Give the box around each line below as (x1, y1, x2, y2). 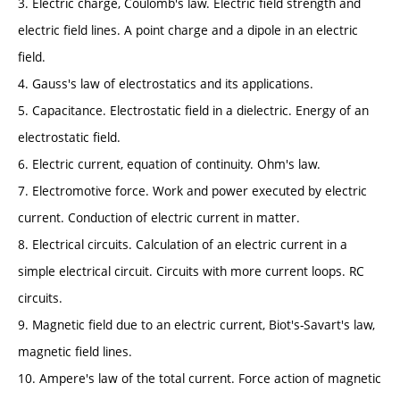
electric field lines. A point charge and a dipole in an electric (18, 21, 358, 39)
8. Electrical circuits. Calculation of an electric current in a (18, 236, 347, 254)
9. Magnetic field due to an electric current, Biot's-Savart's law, (18, 316, 375, 334)
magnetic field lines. (18, 343, 132, 361)
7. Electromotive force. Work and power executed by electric (18, 182, 367, 200)
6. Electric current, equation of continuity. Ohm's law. (18, 155, 321, 173)
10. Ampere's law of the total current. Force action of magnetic (18, 370, 381, 387)
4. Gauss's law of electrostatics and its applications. (18, 75, 313, 93)
